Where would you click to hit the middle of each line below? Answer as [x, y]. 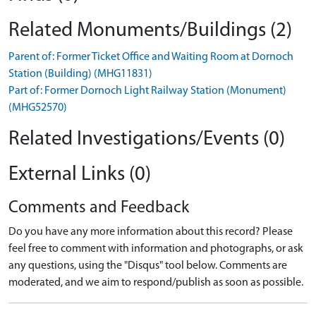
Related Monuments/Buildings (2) [150, 31]
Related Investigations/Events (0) [147, 140]
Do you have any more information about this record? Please [151, 232]
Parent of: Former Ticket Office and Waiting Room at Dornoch [151, 57]
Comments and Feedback [99, 208]
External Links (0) [80, 175]
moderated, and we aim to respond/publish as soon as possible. [156, 283]
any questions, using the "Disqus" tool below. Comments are [148, 266]
